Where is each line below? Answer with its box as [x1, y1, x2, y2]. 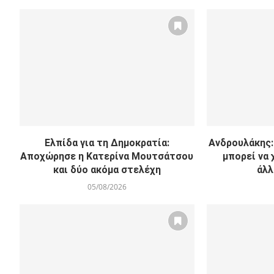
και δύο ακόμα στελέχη [53, 163, 161, 176]
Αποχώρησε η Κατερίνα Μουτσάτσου [20, 150, 194, 162]
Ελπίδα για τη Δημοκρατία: [44, 136, 169, 149]
